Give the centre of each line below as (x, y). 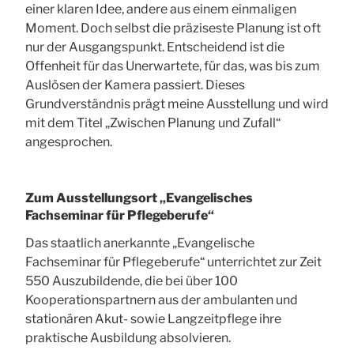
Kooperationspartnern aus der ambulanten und (162, 300)
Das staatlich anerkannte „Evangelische (140, 243)
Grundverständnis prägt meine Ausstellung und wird (177, 104)
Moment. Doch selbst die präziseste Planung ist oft (173, 28)
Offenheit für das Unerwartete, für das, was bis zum (173, 66)
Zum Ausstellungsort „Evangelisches (139, 198)
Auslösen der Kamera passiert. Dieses (135, 85)
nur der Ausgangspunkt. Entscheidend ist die (155, 47)
